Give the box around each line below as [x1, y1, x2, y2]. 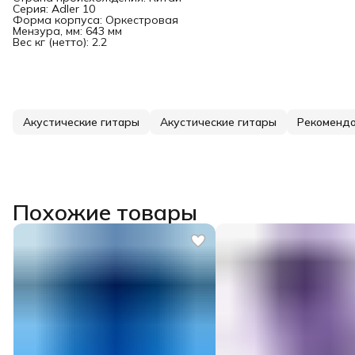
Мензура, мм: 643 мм [13, 23, 122, 38]
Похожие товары [13, 197, 197, 226]
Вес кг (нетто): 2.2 [13, 34, 107, 49]
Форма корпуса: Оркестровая [13, 12, 178, 27]
